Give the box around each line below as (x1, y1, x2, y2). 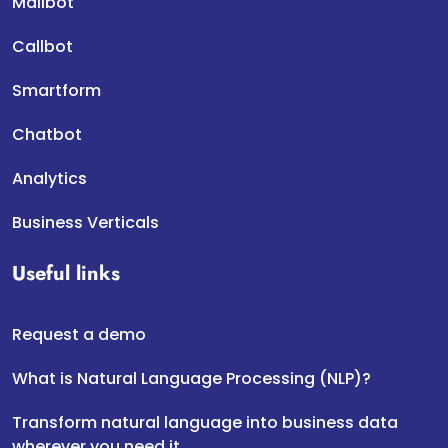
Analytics (12, 167, 87, 191)
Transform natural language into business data (12, 411, 398, 435)
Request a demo (12, 323, 146, 347)
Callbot (12, 35, 73, 59)
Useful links (12, 259, 120, 289)
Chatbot (12, 123, 82, 147)
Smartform (12, 79, 101, 103)
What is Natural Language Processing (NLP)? (12, 367, 371, 391)
